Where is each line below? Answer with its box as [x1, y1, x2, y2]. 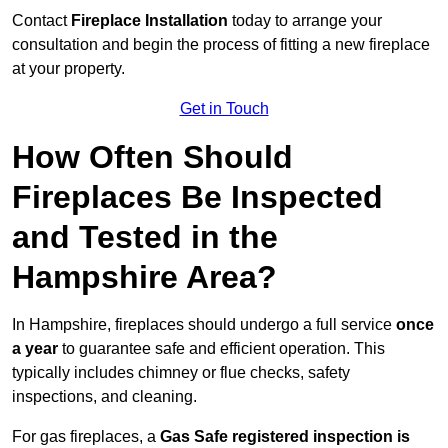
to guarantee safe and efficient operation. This [58, 340, 385, 358]
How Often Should [12, 139, 293, 176]
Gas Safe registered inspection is [160, 428, 410, 446]
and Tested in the [12, 219, 278, 256]
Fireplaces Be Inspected [12, 179, 383, 216]
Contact [12, 12, 71, 30]
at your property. [12, 60, 125, 78]
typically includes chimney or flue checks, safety [12, 364, 350, 382]
